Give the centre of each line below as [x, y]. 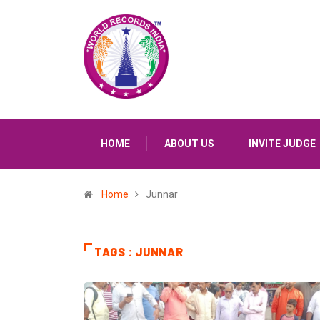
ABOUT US [189, 144]
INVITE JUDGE [282, 144]
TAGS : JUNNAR [139, 252]
